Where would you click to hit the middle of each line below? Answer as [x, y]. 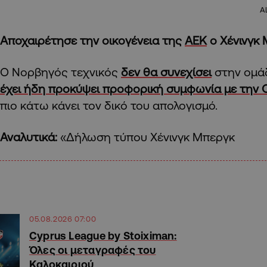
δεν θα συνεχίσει [166, 72]
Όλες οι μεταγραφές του [93, 249]
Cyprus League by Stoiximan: [103, 235]
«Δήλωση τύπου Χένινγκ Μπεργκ [146, 136]
